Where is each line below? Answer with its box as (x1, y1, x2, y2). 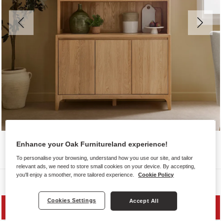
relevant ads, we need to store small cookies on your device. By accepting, (16, 163, 196, 169)
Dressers (25, 176, 59, 185)
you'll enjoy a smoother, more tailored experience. (16, 171, 136, 178)
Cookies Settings (47, 197, 96, 203)
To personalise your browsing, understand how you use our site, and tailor (16, 154, 193, 161)
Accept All (129, 197, 159, 204)
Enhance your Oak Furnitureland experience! (16, 140, 168, 148)
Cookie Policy (138, 171, 174, 178)
